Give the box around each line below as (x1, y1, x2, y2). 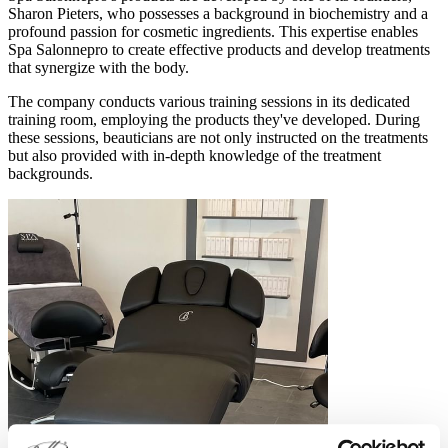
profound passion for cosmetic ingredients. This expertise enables (8, 22, 418, 40)
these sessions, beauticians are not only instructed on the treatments (8, 128, 428, 146)
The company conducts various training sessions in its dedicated (8, 92, 410, 110)
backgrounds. (8, 164, 93, 182)
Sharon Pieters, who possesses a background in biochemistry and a (8, 4, 428, 22)
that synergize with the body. (8, 58, 189, 76)
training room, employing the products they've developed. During (8, 110, 420, 128)
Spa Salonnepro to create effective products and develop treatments (8, 40, 430, 58)
